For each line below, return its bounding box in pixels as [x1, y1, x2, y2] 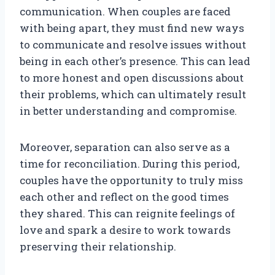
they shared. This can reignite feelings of [20, 206, 235, 221]
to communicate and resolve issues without [20, 37, 246, 52]
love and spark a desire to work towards [20, 223, 231, 238]
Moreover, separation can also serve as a [20, 140, 230, 155]
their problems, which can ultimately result [20, 87, 246, 102]
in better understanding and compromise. [20, 104, 237, 118]
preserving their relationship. [20, 239, 176, 254]
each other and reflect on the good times [20, 190, 229, 204]
